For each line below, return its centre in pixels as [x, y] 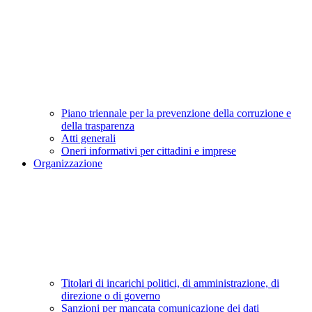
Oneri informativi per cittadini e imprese [149, 151]
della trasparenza [98, 126]
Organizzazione [68, 164]
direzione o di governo [111, 296]
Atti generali [88, 139]
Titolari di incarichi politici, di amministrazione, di [170, 283]
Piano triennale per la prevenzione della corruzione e [176, 114]
